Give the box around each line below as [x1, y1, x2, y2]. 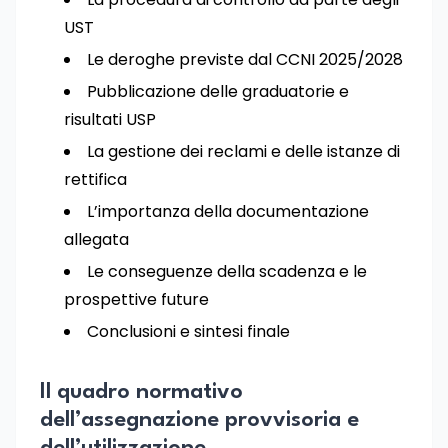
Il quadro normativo [40, 381, 243, 403]
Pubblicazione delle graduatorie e [87, 80, 349, 103]
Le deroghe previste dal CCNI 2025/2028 [87, 48, 403, 71]
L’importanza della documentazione [87, 200, 369, 223]
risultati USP [64, 108, 156, 131]
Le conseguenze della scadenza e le [87, 260, 367, 283]
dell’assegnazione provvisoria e [40, 409, 359, 431]
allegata [64, 228, 129, 251]
